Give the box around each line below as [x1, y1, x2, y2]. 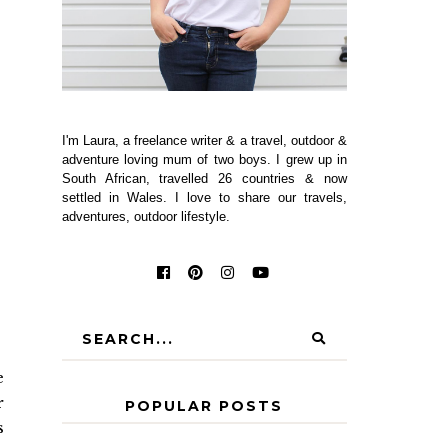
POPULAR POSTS [125, 396, 284, 415]
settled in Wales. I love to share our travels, [61, 189, 348, 205]
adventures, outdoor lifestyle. [61, 208, 230, 224]
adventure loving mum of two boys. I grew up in [61, 151, 348, 167]
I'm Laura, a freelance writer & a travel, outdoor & [61, 132, 348, 148]
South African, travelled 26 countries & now [61, 170, 348, 186]
